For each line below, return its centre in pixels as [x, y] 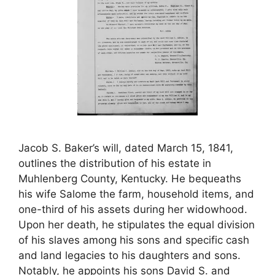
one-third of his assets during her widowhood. [133, 209]
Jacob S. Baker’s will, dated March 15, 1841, [126, 148]
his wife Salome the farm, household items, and [136, 194]
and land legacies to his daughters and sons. [130, 255]
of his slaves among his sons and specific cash [134, 240]
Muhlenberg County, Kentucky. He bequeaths [130, 179]
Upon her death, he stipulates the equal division [137, 225]
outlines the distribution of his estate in [115, 163]
